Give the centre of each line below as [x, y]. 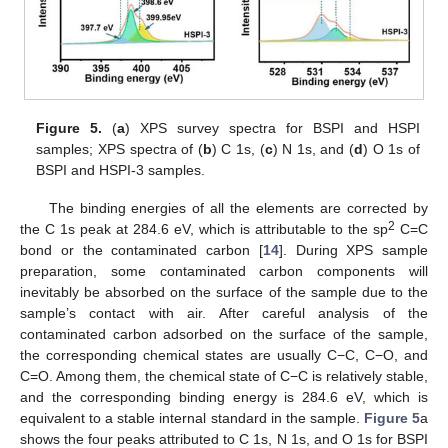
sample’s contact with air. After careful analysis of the [224, 312]
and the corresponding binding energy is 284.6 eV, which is [224, 396]
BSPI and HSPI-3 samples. [121, 169]
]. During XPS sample [353, 249]
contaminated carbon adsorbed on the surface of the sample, [224, 333]
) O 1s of [391, 148]
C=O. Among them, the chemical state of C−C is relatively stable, [224, 375]
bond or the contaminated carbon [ [141, 249]
